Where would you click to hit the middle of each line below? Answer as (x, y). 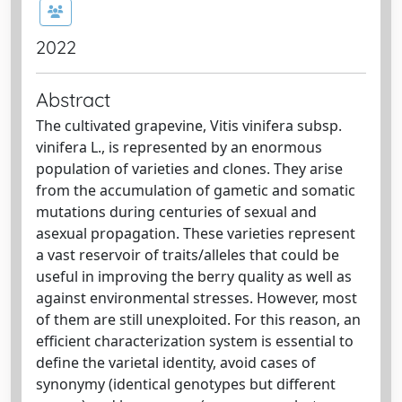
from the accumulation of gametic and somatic (196, 190)
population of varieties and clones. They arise (189, 168)
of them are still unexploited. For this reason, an (198, 319)
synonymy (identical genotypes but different (186, 384)
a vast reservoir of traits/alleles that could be (188, 254)
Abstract (73, 99)
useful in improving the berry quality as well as (194, 276)
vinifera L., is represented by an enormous (179, 147)
